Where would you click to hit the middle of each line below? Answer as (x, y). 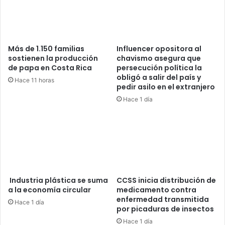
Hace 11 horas (34, 80)
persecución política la (159, 68)
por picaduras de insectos (165, 209)
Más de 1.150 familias (46, 48)
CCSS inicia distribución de (166, 181)
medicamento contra (156, 190)
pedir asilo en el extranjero (166, 87)
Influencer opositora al (159, 48)
